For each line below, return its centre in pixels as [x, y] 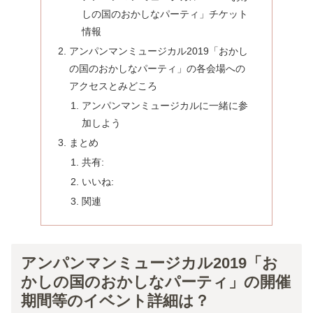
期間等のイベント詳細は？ [115, 300]
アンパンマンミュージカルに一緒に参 [165, 106]
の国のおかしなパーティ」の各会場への [158, 69]
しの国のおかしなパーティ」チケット [165, 14]
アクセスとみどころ [114, 86]
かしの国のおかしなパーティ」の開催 [155, 282]
